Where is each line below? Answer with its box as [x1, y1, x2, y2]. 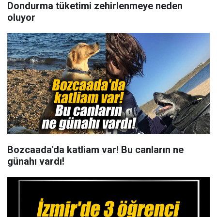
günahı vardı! [7, 155, 64, 167]
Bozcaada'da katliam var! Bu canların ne [7, 144, 184, 155]
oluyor [7, 12, 35, 23]
